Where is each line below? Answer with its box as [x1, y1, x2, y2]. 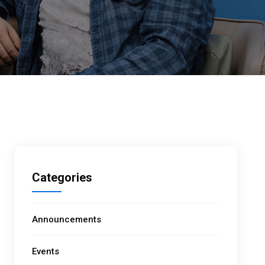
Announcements [32, 214, 102, 225]
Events [32, 245, 60, 257]
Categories [32, 170, 93, 185]
